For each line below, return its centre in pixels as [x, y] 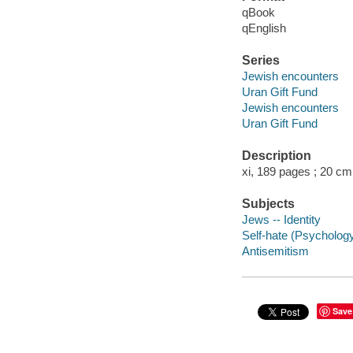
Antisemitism [275, 251]
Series [260, 61]
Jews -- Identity [281, 219]
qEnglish [264, 28]
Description [276, 156]
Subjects [268, 204]
